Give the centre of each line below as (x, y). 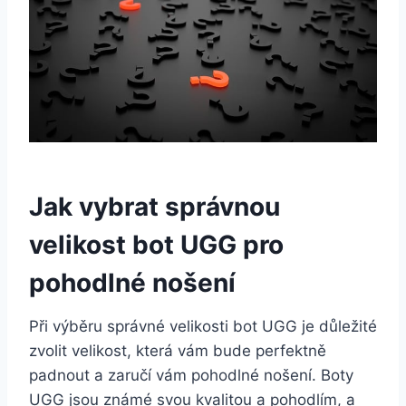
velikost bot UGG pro (156, 245)
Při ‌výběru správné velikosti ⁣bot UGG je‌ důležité (203, 327)
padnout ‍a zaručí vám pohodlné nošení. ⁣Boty (191, 376)
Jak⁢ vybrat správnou (155, 207)
